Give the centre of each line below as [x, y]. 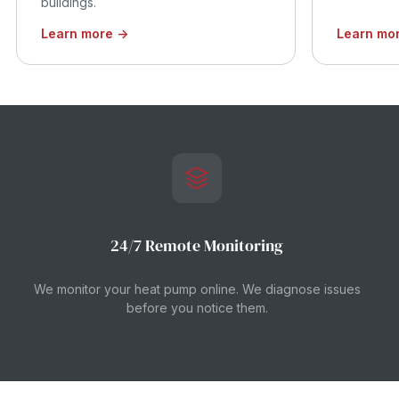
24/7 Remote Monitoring [197, 245]
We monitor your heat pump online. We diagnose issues [197, 289]
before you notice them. [197, 308]
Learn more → [85, 33]
